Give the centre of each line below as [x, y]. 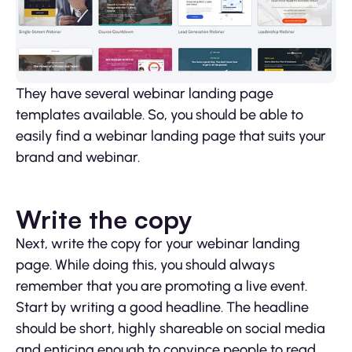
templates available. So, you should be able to [159, 114]
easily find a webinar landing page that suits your [171, 136]
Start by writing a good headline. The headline [162, 307]
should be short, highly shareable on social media [170, 328]
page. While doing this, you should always [145, 264]
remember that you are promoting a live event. [161, 286]
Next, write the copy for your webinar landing [158, 243]
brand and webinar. [78, 157]
